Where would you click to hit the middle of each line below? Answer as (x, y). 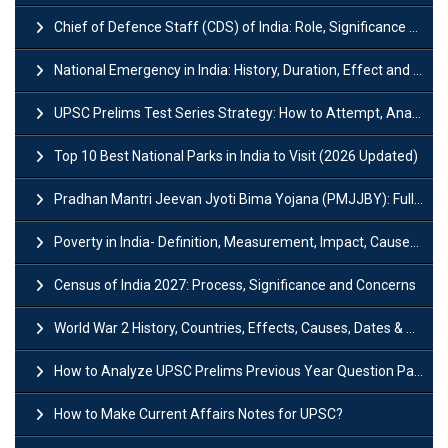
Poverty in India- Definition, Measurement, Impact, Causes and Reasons (232, 241)
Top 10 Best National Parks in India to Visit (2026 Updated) (236, 155)
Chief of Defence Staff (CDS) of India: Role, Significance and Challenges (231, 26)
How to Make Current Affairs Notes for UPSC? (198, 413)
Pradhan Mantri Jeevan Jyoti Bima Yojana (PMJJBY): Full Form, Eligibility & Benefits (234, 198)
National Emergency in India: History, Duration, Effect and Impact (233, 69)
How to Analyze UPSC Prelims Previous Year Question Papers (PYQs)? (234, 370)
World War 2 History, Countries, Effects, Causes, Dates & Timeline (230, 327)
